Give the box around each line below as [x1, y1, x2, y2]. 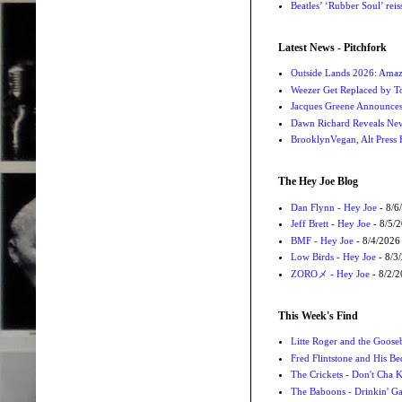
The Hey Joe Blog [278, 175, 358, 188]
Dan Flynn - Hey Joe [290, 201, 377, 213]
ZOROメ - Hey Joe [290, 267, 370, 279]
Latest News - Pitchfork [278, 40, 387, 54]
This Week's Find [278, 309, 358, 322]
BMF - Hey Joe [290, 234, 354, 246]
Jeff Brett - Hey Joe [290, 218, 371, 230]
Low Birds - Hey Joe [290, 251, 376, 263]
